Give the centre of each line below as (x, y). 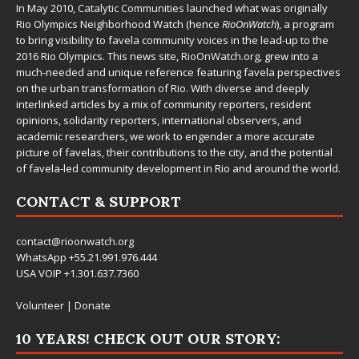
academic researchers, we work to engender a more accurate (165, 136)
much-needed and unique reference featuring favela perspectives (178, 72)
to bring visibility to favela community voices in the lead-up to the (172, 40)
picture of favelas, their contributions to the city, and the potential (174, 152)
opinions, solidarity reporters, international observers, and (159, 120)
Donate (93, 305)
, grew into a (289, 56)
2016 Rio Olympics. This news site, (99, 56)
